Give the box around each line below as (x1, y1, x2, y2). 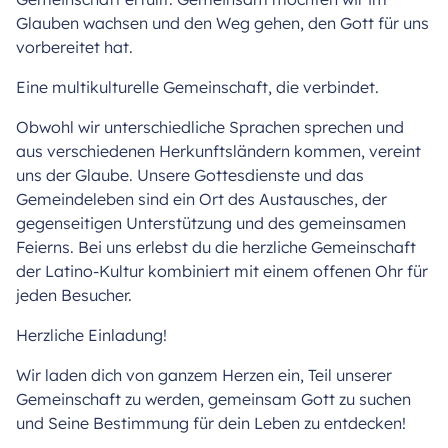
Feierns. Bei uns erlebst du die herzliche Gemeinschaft (16, 236, 416, 257)
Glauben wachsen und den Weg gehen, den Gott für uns (16, 12, 429, 33)
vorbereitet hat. (16, 36, 133, 57)
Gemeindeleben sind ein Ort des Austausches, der (16, 188, 387, 209)
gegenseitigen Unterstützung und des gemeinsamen (16, 212, 406, 233)
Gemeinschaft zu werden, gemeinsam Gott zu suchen (16, 388, 411, 409)
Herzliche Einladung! (16, 324, 167, 345)
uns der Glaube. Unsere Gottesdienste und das (16, 164, 364, 185)
